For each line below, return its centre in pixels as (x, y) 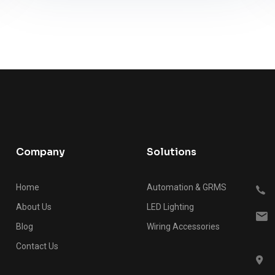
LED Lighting (170, 207)
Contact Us (37, 246)
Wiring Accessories (183, 227)
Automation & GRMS (186, 188)
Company (40, 152)
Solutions (171, 152)
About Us (33, 207)
